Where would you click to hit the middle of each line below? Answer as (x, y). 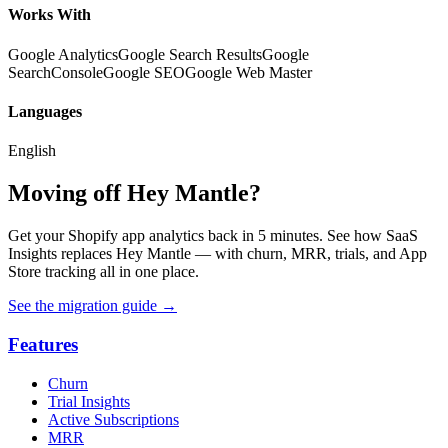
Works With (49, 15)
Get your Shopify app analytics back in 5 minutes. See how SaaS (213, 236)
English (32, 151)
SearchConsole (55, 72)
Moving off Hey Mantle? (134, 193)
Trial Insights (89, 401)
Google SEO (144, 72)
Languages (45, 111)
